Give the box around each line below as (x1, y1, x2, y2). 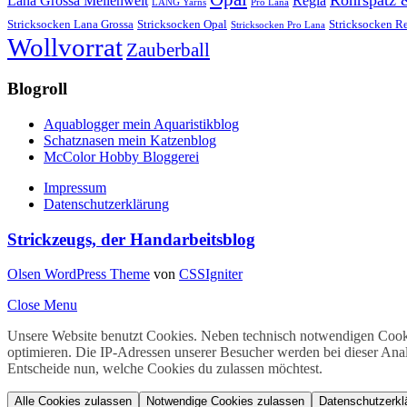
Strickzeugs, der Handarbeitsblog (7, 229, 255, 249)
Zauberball (126, 38, 210, 61)
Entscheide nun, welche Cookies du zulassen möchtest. (7, 361, 323, 377)
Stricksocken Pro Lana (231, 19, 325, 30)
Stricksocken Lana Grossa (7, 16, 134, 31)
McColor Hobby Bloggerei (44, 149, 199, 165)
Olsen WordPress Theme (7, 266, 150, 283)
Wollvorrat (7, 32, 123, 62)
